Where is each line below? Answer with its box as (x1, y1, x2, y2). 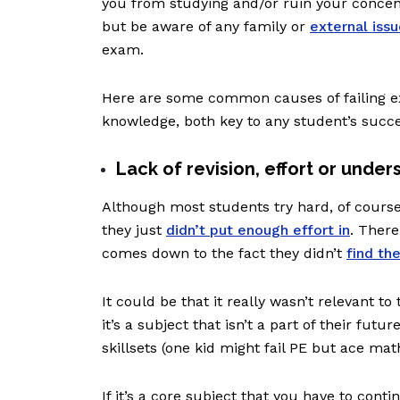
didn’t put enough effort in (166, 221, 350, 239)
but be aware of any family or (102, 18, 310, 36)
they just (102, 221, 166, 239)
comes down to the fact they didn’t (102, 245, 346, 262)
